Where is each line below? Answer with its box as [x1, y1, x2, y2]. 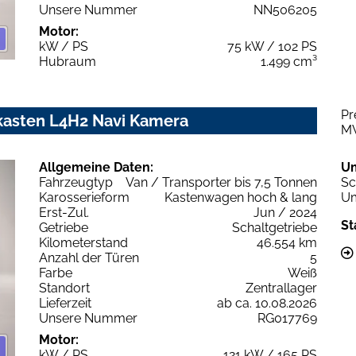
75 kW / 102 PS [227, 38, 317, 54]
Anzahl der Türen [39, 250, 139, 265]
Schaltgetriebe [232, 219, 317, 235]
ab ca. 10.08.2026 [217, 295, 317, 311]
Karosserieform [39, 189, 130, 205]
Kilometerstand [39, 234, 128, 250]
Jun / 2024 [253, 204, 317, 220]
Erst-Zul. [39, 204, 89, 220]
